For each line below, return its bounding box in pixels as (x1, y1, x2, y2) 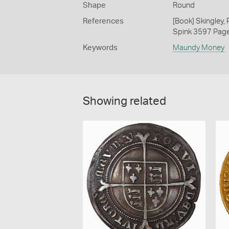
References (83, 17, 124, 25)
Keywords (83, 43, 118, 52)
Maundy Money (172, 43, 224, 52)
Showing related (83, 95, 166, 107)
